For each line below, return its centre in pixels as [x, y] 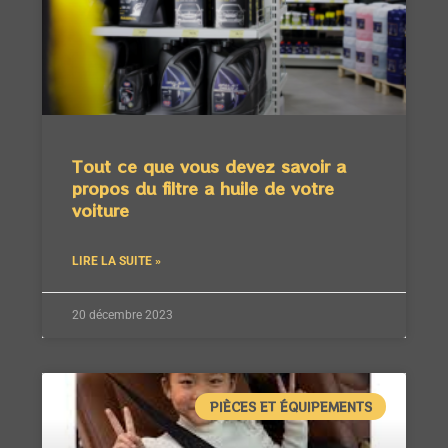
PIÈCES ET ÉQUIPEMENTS [290, 406]
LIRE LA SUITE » [116, 261]
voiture [100, 210]
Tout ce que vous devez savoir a [209, 166]
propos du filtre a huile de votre [203, 188]
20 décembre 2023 [122, 315]
